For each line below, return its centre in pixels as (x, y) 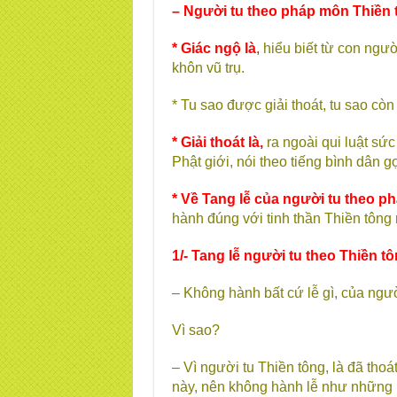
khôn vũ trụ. (208, 68)
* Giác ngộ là (214, 48)
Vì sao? (195, 330)
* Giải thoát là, (217, 142)
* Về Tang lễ (211, 199)
